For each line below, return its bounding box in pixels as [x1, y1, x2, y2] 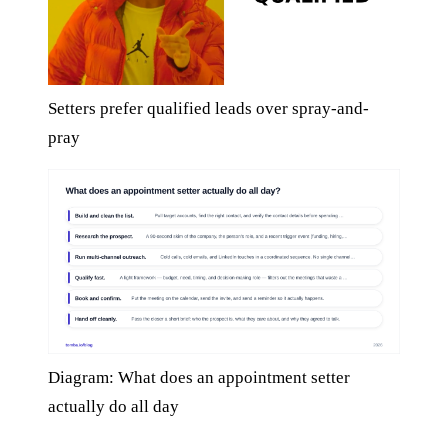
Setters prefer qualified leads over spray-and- [48, 98, 369, 118]
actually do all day [48, 396, 179, 416]
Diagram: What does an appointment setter [48, 367, 350, 387]
